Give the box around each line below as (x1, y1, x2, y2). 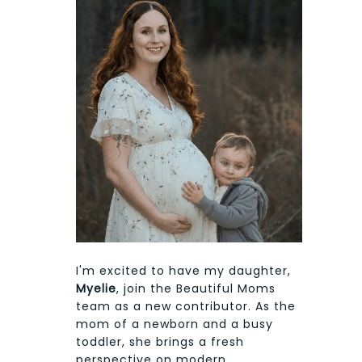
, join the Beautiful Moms (116, 280, 276, 297)
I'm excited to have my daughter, (76, 262, 291, 279)
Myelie (76, 280, 116, 297)
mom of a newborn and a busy (76, 315, 273, 332)
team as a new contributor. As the (76, 297, 296, 314)
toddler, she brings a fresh (76, 333, 244, 350)
